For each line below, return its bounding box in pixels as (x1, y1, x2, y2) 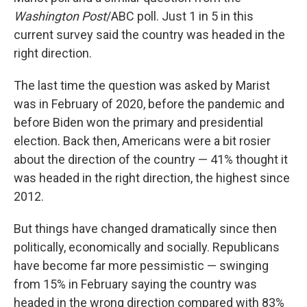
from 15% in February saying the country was (14, 277, 257, 292)
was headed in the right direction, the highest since (14, 171, 290, 186)
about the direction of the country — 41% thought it (14, 152, 288, 167)
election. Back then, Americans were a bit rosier (14, 134, 271, 149)
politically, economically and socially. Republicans (14, 240, 280, 255)
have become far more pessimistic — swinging (14, 258, 269, 273)
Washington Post (14, 9, 106, 24)
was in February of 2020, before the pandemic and (14, 97, 284, 112)
